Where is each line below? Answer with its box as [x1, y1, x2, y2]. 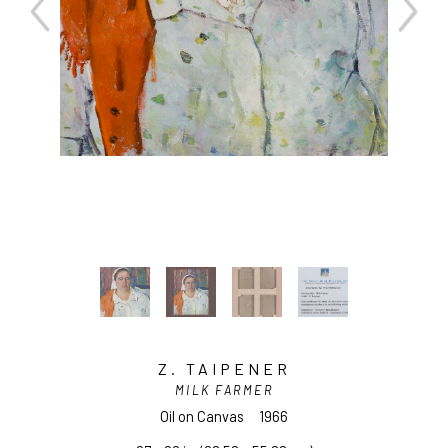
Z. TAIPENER [157, 359, 291, 378]
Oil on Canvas [160, 406, 244, 425]
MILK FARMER [174, 381, 274, 398]
